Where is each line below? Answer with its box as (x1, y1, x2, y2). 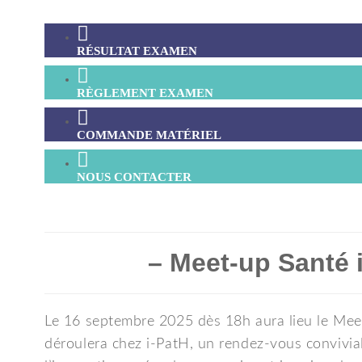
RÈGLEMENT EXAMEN (77, 86, 214, 99)
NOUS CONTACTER (77, 170, 192, 183)
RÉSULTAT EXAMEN (77, 44, 198, 57)
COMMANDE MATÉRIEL (77, 128, 222, 141)
